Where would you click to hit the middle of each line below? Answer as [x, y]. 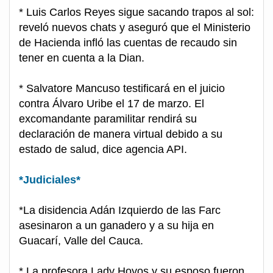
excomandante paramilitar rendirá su [108, 119]
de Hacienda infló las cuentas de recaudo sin [128, 43]
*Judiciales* [50, 180]
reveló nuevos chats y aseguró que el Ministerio [135, 28]
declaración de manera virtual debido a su [121, 134]
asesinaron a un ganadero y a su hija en [116, 226]
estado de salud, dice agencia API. [103, 150]
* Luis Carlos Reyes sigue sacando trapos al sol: [136, 12]
